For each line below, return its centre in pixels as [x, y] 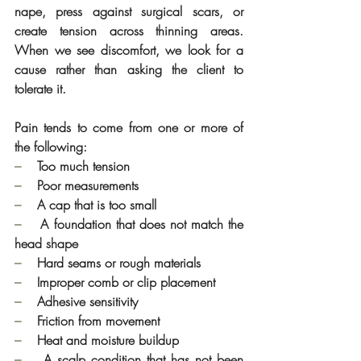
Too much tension [83, 166]
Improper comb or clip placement [126, 282]
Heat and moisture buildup [108, 340]
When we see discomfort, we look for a [129, 50]
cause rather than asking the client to [129, 69]
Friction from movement [98, 320]
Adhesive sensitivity [87, 301]
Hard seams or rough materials [119, 262]
